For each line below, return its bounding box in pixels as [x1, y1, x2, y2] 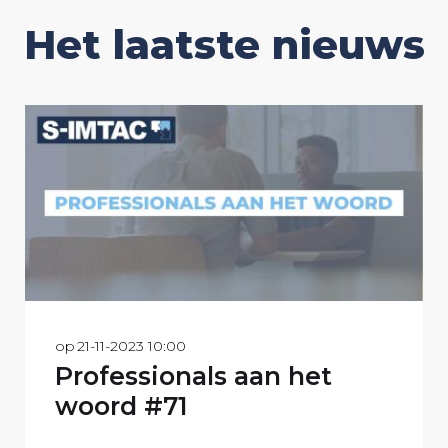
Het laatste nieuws [23, 19, 425, 69]
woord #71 [55, 391, 188, 422]
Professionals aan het [55, 361, 332, 392]
